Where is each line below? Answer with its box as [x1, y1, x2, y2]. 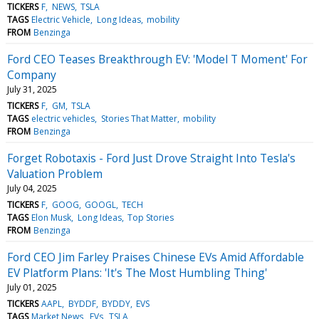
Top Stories [127, 211, 174, 224]
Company [7, 66, 56, 83]
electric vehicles [31, 112, 95, 125]
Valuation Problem [7, 165, 103, 182]
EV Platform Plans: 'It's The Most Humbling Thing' [7, 264, 267, 281]
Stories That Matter [100, 112, 177, 125]
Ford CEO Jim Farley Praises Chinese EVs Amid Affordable [7, 249, 304, 265]
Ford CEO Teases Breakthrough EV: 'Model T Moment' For [7, 51, 308, 67]
